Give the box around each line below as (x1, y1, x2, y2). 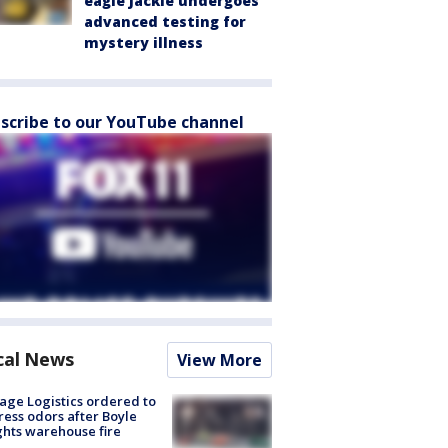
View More (177, 349, 262, 371)
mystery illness (84, 33, 203, 52)
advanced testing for (84, 12, 246, 31)
